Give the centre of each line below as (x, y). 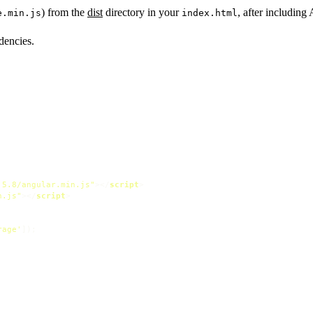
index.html (210, 13)
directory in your (142, 12)
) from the (64, 12)
